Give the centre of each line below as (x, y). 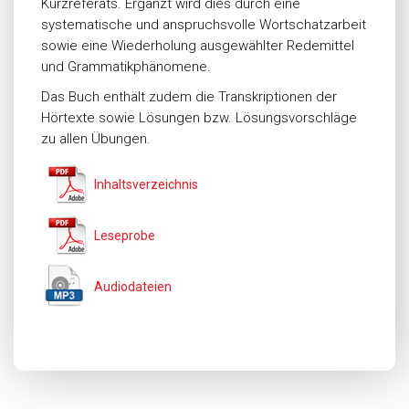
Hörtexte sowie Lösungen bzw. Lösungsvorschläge (199, 118)
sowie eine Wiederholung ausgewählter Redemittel (198, 46)
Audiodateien (133, 287)
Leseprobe (125, 236)
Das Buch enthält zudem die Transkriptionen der (189, 97)
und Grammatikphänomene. (126, 67)
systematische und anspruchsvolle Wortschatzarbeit (204, 25)
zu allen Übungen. (96, 139)
